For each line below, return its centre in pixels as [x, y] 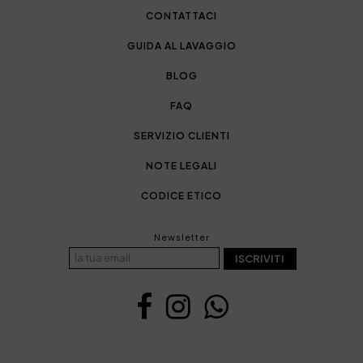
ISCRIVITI [260, 258]
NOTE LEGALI [181, 165]
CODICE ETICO [181, 195]
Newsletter [181, 237]
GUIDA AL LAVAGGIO [181, 45]
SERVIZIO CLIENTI [181, 135]
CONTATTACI [181, 15]
